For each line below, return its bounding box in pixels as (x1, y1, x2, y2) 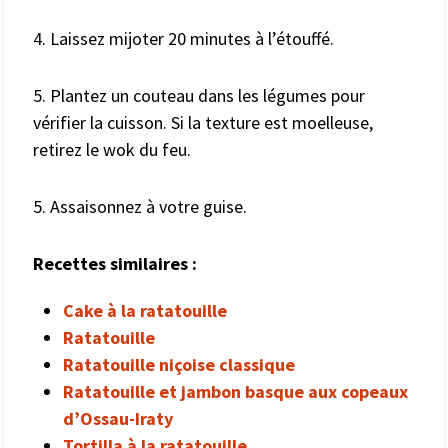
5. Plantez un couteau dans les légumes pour (33, 83, 365, 107)
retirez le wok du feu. (33, 137, 191, 161)
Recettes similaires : (33, 251, 197, 275)
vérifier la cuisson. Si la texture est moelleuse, (33, 110, 373, 134)
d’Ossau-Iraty (63, 406, 173, 430)
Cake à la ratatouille (63, 298, 227, 322)
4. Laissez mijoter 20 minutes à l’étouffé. (33, 26, 334, 50)
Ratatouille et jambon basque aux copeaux (63, 379, 408, 403)
